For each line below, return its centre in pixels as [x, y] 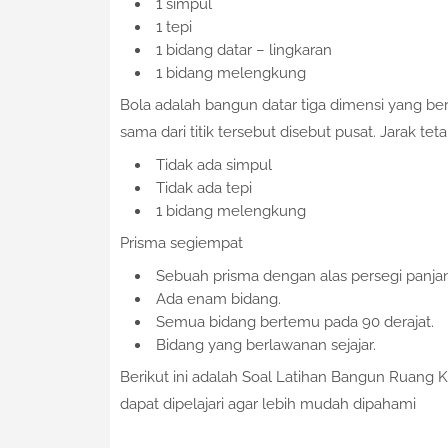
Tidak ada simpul [213, 165]
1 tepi [173, 27]
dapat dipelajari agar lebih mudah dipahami [267, 404]
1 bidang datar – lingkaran [243, 50]
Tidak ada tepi [203, 188]
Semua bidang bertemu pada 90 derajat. [294, 322]
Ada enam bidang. [218, 299]
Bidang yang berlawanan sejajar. [265, 345]
